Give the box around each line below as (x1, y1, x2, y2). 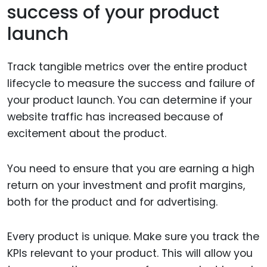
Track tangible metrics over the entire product (7, 59, 247, 74)
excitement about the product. (7, 126, 166, 141)
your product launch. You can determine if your (7, 92, 252, 107)
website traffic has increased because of (7, 109, 223, 124)
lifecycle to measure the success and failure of (7, 76, 255, 91)
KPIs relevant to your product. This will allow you (7, 246, 253, 261)
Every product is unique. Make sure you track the (7, 229, 259, 244)
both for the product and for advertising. (7, 194, 218, 209)
